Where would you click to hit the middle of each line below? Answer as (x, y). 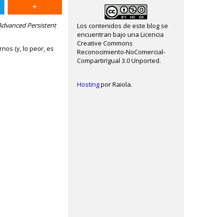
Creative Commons (105, 43)
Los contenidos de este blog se (123, 26)
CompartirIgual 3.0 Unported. (119, 61)
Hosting (88, 84)
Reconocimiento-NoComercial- (121, 52)
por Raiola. (116, 84)
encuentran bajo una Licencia (121, 34)
